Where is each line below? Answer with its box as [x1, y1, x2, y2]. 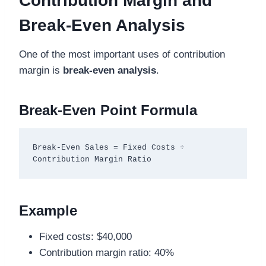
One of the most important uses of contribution [19, 49, 225, 61]
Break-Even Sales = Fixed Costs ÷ [32, 142, 185, 152]
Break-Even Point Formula [19, 102, 197, 119]
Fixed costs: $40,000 [39, 231, 132, 243]
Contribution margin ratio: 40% [39, 247, 174, 259]
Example [19, 202, 77, 219]
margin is [19, 65, 63, 77]
